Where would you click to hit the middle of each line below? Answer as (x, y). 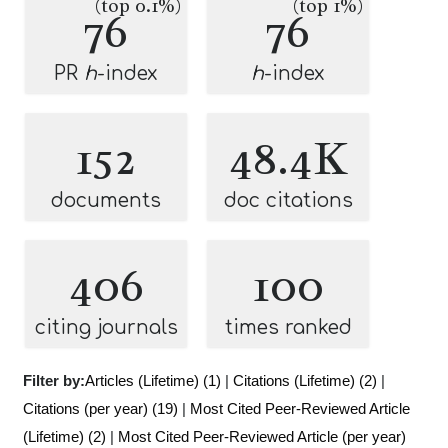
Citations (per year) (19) (100, 408)
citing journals (106, 327)
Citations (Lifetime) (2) (305, 380)
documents (106, 200)
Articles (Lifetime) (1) (153, 380)
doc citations (288, 200)
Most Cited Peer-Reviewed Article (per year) (262, 436)
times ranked (288, 327)
